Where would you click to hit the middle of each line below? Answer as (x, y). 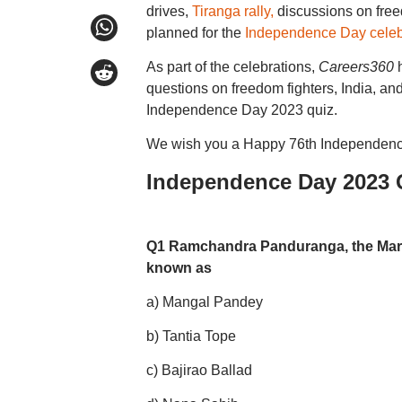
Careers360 (356, 67)
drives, (169, 11)
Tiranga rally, (232, 11)
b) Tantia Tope (191, 336)
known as (179, 268)
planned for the (195, 33)
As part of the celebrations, (232, 67)
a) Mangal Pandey (204, 302)
